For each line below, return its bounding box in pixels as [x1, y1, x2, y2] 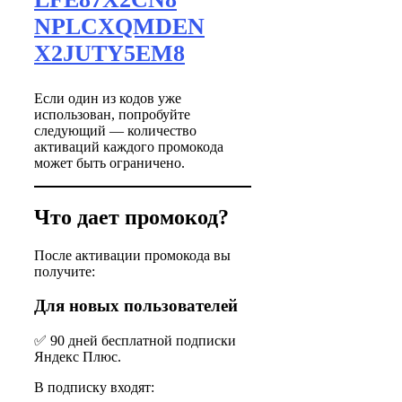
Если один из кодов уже [34, 90, 181, 106]
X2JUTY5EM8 [34, 39, 185, 66]
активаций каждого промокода [34, 138, 223, 154]
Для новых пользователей [34, 296, 238, 316]
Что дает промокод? [34, 205, 229, 229]
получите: [34, 263, 95, 279]
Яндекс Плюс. [34, 349, 121, 365]
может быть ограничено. [34, 154, 185, 170]
